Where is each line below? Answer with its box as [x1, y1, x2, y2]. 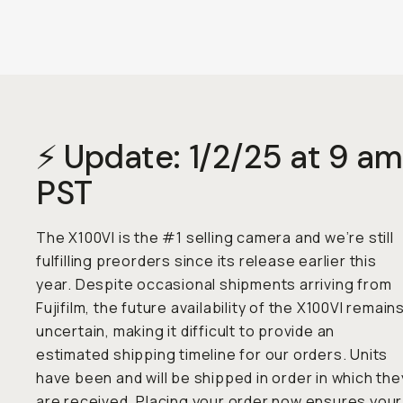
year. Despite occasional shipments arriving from [36, 274, 392, 294]
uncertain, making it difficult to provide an [36, 321, 336, 341]
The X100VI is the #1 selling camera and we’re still [36, 228, 394, 247]
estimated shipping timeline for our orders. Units [36, 345, 389, 364]
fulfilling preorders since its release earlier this [36, 251, 377, 271]
